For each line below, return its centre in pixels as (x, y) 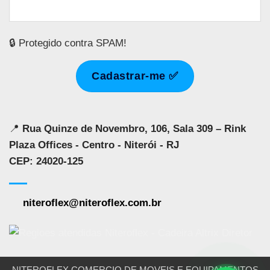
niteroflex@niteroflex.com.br (92, 203)
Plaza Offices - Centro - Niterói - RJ (94, 145)
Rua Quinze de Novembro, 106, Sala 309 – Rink (133, 129)
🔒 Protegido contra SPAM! (68, 43)
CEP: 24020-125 (46, 162)
